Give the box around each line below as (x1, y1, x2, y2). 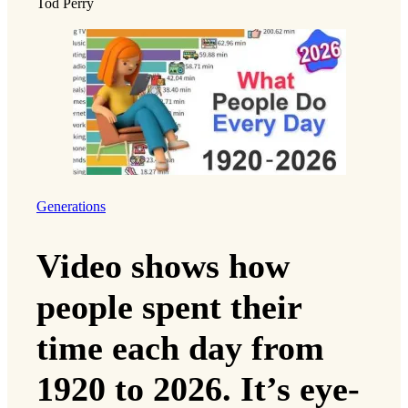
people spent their (36, 288, 301, 327)
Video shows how (36, 247, 290, 286)
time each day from (36, 329, 324, 368)
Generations (36, 199, 106, 215)
